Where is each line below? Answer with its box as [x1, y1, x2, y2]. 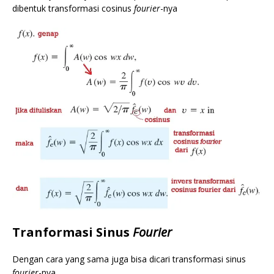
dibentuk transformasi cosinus [12, 2, 134, 14]
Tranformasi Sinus [12, 223, 133, 240]
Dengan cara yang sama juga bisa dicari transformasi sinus [12, 253, 246, 265]
